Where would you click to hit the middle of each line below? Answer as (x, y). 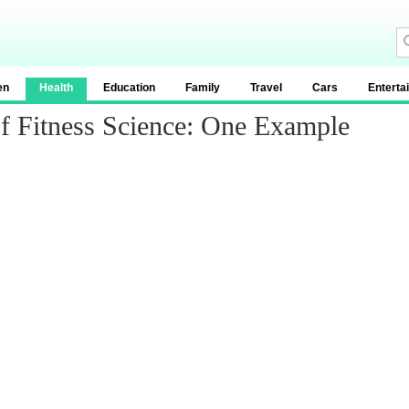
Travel (266, 88)
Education (129, 88)
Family (203, 88)
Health (56, 88)
